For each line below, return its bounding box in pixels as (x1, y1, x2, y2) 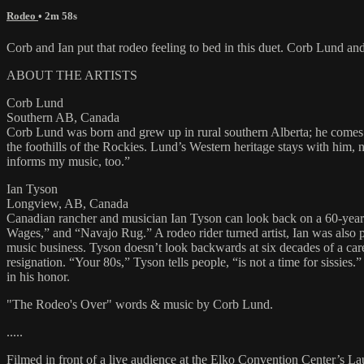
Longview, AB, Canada (6, 196, 128, 210)
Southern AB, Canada (6, 110, 119, 124)
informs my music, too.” (6, 154, 130, 168)
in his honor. (6, 269, 70, 284)
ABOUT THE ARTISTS (6, 67, 137, 82)
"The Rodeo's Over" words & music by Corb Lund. (6, 297, 273, 311)
